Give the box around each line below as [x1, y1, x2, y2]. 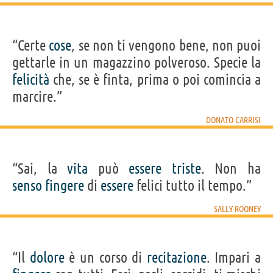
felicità [12, 71, 49, 88]
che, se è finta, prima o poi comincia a [49, 71, 261, 88]
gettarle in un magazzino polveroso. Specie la [12, 54, 261, 71]
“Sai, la [12, 160, 68, 177]
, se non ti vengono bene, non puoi [71, 37, 261, 54]
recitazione [146, 249, 207, 266]
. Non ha [200, 160, 261, 177]
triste [171, 160, 201, 177]
